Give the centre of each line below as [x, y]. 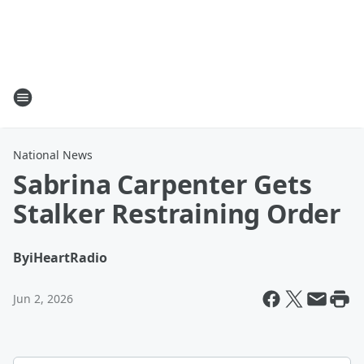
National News [53, 155]
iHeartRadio [68, 258]
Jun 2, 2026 [43, 299]
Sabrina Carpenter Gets [162, 184]
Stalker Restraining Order [177, 213]
